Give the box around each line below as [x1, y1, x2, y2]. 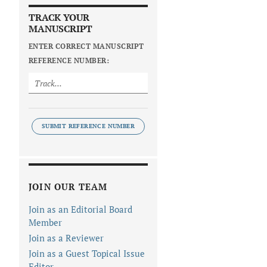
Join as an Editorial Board [29, 203, 132, 216]
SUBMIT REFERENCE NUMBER [41, 122, 135, 131]
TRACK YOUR [29, 11, 89, 24]
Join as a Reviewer [29, 232, 104, 244]
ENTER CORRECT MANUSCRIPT [29, 42, 144, 51]
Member [29, 216, 62, 229]
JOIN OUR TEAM [29, 181, 108, 193]
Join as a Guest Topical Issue [29, 247, 145, 260]
